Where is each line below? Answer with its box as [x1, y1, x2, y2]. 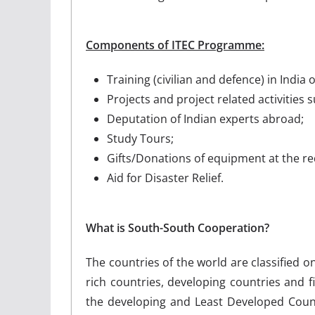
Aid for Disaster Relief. [107, 169, 224, 186]
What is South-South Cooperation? [86, 219, 269, 236]
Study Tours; [107, 130, 174, 146]
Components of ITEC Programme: [86, 37, 264, 53]
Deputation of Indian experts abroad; [107, 110, 304, 127]
